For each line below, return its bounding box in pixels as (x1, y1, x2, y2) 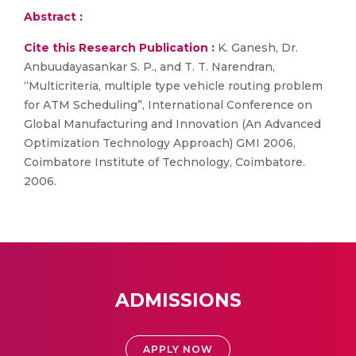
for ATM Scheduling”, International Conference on (24, 98, 312, 112)
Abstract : (24, 10, 83, 24)
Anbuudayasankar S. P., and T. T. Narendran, (24, 60, 275, 74)
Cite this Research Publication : (24, 41, 215, 55)
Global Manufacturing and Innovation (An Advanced (24, 117, 321, 131)
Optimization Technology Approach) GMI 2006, (24, 136, 296, 150)
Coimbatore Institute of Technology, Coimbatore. (24, 155, 305, 169)
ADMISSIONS (114, 289, 242, 311)
